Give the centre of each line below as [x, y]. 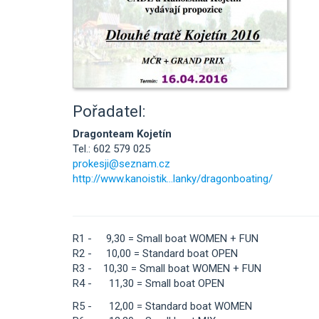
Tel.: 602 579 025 [111, 149]
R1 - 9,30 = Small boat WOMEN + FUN [166, 239]
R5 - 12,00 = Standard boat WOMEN [162, 306]
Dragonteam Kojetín [122, 134]
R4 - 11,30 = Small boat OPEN [148, 283]
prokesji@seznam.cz [121, 164]
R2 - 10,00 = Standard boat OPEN [155, 253]
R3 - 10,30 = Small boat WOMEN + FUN [167, 268]
